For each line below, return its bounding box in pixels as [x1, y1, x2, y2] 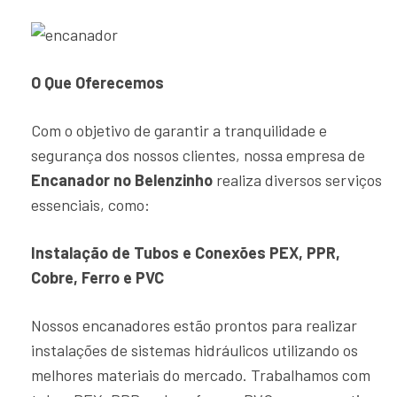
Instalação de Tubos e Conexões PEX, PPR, [31, 243, 340, 262]
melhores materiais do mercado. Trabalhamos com [31, 365, 370, 385]
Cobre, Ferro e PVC [31, 268, 164, 287]
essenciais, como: [31, 195, 150, 214]
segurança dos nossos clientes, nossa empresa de [31, 145, 365, 165]
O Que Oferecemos [31, 73, 164, 92]
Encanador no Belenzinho [31, 170, 213, 190]
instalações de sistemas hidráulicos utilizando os [31, 340, 358, 360]
